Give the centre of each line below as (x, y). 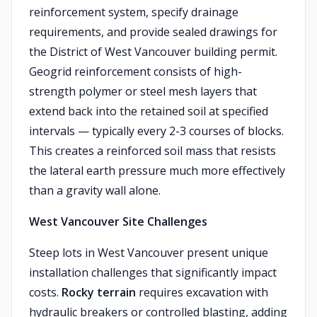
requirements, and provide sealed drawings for (153, 32)
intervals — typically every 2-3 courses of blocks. (156, 131)
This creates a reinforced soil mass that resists (152, 151)
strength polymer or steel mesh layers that (143, 91)
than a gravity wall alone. (95, 190)
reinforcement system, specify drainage (134, 12)
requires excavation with (202, 292)
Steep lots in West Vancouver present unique (149, 253)
